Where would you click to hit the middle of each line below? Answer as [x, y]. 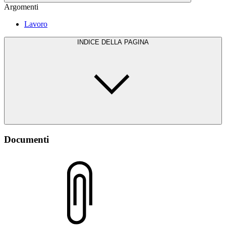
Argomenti [21, 7]
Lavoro [36, 24]
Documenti [26, 140]
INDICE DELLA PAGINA [113, 42]
